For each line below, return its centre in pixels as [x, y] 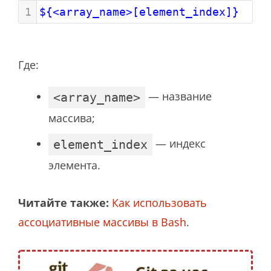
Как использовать [159, 202]
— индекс [179, 143]
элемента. [74, 165]
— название [178, 96]
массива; [72, 118]
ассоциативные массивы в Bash [102, 222]
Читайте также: [64, 202]
